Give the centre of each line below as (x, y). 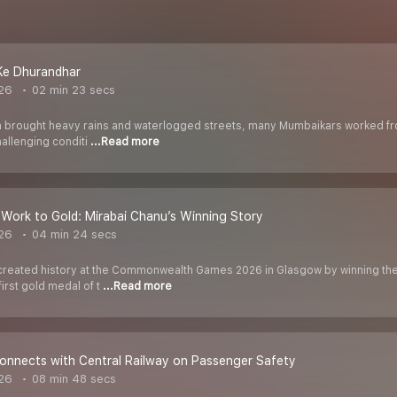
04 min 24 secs (73, 235)
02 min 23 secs (72, 90)
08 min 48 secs (72, 379)
